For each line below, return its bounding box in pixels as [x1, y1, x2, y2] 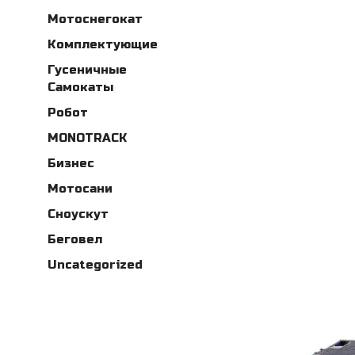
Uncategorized [48, 258, 143, 273]
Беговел [48, 232, 102, 247]
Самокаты [48, 80, 113, 95]
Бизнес [48, 156, 94, 171]
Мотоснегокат [48, 12, 143, 27]
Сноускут [48, 207, 109, 222]
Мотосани [48, 181, 113, 197]
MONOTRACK [48, 131, 127, 146]
